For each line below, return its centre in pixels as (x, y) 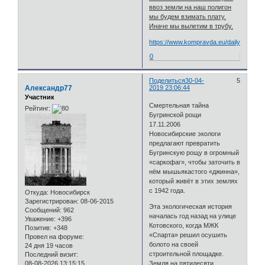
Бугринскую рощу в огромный (194, 152)
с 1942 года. (167, 190)
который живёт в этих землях (194, 181)
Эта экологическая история (191, 206)
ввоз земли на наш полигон (190, 7)
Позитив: (38, 228)
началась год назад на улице (193, 216)
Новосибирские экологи (185, 133)
